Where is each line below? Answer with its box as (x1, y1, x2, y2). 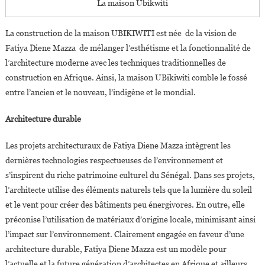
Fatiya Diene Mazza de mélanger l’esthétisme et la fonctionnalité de (5, 43, 251, 53)
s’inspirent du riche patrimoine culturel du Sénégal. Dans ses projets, (5, 170, 255, 180)
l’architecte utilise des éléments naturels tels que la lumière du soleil (5, 185, 252, 195)
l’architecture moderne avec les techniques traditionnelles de (5, 57, 226, 67)
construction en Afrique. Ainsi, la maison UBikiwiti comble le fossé (5, 72, 247, 82)
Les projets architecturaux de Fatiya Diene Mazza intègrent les (5, 140, 231, 150)
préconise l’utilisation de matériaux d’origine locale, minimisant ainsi (5, 214, 256, 224)
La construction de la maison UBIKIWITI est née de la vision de (5, 28, 237, 38)
